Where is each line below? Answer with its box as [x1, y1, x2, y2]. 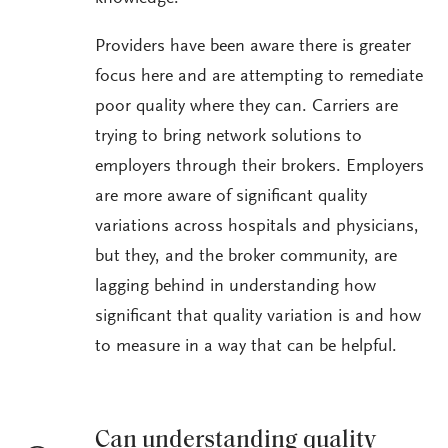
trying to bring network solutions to [95, 128, 362, 147]
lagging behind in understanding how [95, 278, 376, 297]
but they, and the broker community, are [95, 248, 397, 267]
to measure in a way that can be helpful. [95, 338, 397, 357]
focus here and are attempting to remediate [95, 68, 423, 87]
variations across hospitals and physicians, [95, 218, 419, 237]
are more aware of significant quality [95, 188, 367, 207]
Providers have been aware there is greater [95, 38, 411, 57]
